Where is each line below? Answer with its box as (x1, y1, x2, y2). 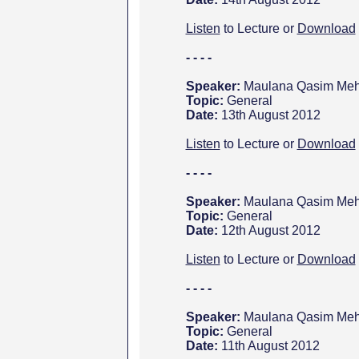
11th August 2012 (220, 339, 320, 353)
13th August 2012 (220, 108, 321, 122)
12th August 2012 (220, 224, 321, 237)
